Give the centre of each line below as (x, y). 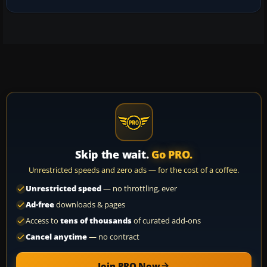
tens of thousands (96, 221)
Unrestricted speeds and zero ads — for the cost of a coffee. (134, 170)
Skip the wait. (114, 154)
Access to (43, 221)
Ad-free (40, 204)
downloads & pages (90, 204)
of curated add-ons (166, 221)
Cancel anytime (56, 237)
